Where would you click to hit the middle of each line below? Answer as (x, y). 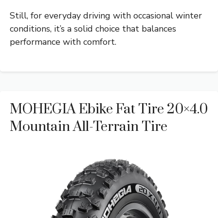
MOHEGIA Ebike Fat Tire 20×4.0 (109, 109)
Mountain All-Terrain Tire (89, 127)
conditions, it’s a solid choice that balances (93, 29)
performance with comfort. (63, 42)
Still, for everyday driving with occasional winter (106, 16)
